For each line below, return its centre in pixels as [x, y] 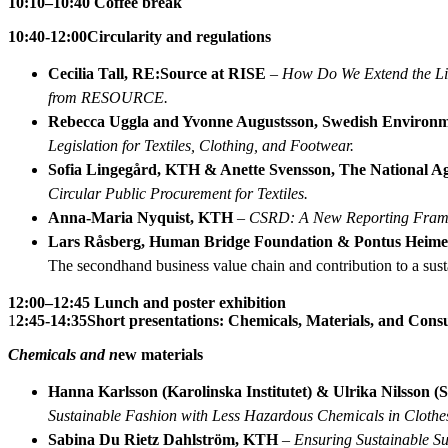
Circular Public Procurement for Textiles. [178, 193]
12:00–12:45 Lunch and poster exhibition [147, 302]
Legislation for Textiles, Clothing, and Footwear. [201, 145]
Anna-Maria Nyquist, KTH [140, 217]
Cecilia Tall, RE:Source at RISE [157, 73]
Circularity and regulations [179, 36]
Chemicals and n [63, 354]
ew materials [160, 354]
